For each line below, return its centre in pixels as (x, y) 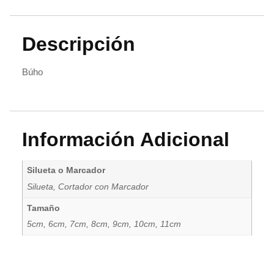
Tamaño (43, 208)
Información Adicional (126, 139)
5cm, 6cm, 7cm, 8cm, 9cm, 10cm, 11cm (104, 224)
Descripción (79, 44)
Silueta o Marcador (66, 171)
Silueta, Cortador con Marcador (87, 187)
